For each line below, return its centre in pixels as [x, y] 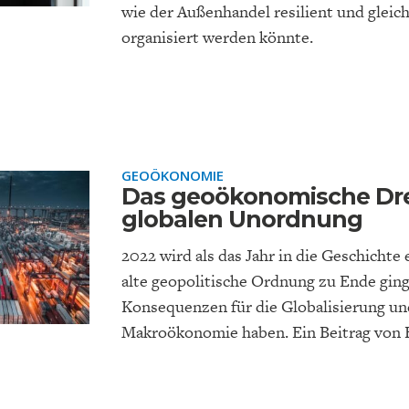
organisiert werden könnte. [218, 37]
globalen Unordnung [242, 219]
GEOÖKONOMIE [173, 175]
